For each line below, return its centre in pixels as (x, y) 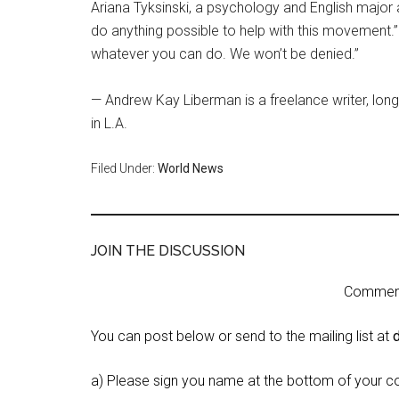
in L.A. (109, 123)
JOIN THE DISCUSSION (168, 251)
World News (191, 168)
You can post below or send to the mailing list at (242, 336)
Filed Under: (124, 168)
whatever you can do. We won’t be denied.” (225, 54)
